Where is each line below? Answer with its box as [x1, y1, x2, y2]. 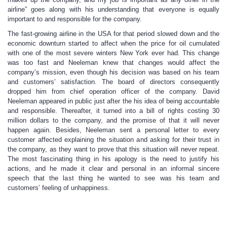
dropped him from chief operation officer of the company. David [8, 88, 219, 95]
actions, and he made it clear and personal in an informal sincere [8, 165, 219, 172]
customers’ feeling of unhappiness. [8, 184, 110, 192]
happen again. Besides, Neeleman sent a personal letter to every [8, 126, 219, 134]
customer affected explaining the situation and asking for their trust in [8, 136, 219, 143]
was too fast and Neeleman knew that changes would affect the [8, 59, 219, 66]
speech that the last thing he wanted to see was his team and [8, 174, 219, 182]
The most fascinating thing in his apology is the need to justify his [8, 155, 219, 163]
